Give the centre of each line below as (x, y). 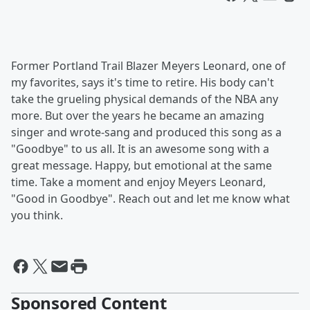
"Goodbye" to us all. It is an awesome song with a (140, 149)
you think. (37, 215)
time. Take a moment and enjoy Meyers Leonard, (138, 182)
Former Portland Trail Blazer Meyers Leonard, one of (148, 66)
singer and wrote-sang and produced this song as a (146, 132)
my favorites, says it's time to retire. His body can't (143, 82)
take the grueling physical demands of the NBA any (145, 99)
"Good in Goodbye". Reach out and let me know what (151, 199)
